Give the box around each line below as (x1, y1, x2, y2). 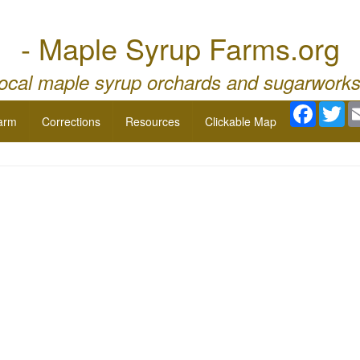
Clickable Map (205, 113, 276, 129)
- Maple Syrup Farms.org (20, 27, 340, 68)
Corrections (42, 113, 100, 129)
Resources (125, 113, 180, 129)
